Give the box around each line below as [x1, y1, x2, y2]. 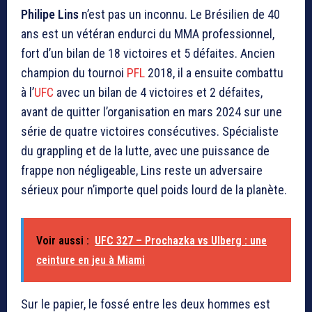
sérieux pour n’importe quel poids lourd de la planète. [21, 182, 287, 198]
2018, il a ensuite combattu [145, 65, 283, 81]
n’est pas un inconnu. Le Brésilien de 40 [79, 7, 280, 22]
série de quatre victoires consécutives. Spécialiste [21, 124, 279, 139]
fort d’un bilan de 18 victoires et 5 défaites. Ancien [21, 46, 275, 61]
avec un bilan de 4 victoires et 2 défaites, [54, 85, 263, 100]
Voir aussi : [36, 234, 89, 248]
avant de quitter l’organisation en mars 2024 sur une [21, 104, 282, 120]
